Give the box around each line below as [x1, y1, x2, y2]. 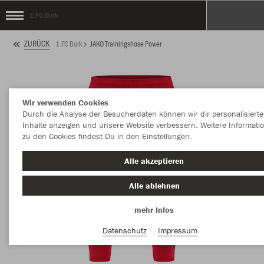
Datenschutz [102, 225, 147, 236]
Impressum [157, 225, 197, 236]
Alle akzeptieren [124, 156, 184, 166]
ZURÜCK [24, 38, 49, 49]
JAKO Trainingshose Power [90, 38, 161, 48]
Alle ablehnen [128, 180, 180, 191]
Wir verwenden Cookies [22, 97, 108, 108]
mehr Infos [134, 204, 174, 215]
